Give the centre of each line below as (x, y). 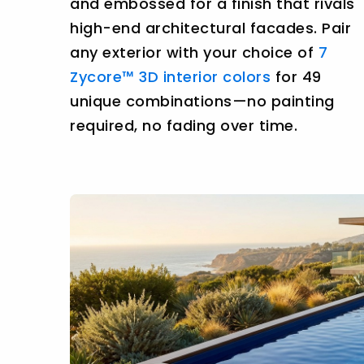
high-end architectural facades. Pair (210, 28)
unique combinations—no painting (202, 101)
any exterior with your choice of (194, 52)
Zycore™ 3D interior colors (170, 76)
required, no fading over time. (184, 125)
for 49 (296, 76)
